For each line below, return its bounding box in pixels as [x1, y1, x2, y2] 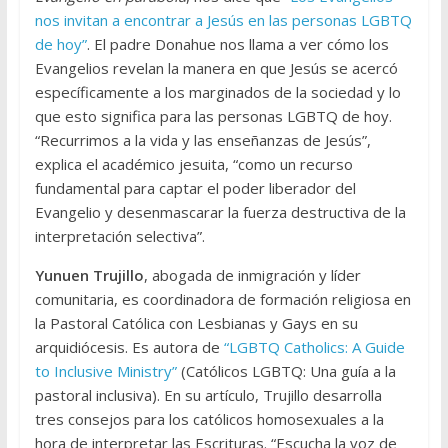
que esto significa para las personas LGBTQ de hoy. [34, 106, 392, 127]
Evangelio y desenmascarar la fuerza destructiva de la [34, 202, 406, 223]
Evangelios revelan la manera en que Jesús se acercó [34, 58, 398, 79]
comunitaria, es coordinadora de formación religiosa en [34, 289, 411, 310]
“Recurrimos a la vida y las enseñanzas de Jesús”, [34, 130, 371, 151]
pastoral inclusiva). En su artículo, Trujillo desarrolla [34, 385, 382, 406]
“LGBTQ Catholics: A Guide [223, 337, 405, 358]
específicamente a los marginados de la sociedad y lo [34, 82, 401, 103]
